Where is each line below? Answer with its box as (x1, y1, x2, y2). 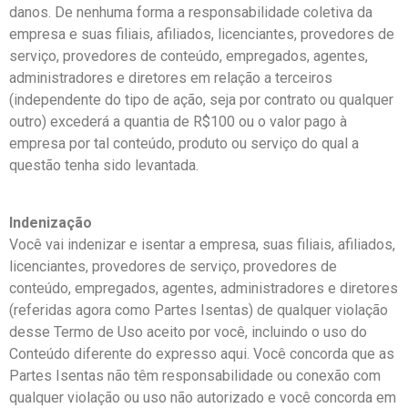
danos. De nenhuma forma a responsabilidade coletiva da (9, 4, 372, 22)
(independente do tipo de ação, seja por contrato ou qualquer (9, 91, 393, 109)
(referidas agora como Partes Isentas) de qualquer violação (9, 301, 388, 319)
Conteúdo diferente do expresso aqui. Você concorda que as (9, 344, 394, 362)
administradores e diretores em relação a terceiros (9, 69, 332, 87)
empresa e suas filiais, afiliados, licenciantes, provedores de (9, 25, 394, 44)
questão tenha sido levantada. (9, 157, 199, 175)
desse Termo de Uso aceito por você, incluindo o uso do (9, 322, 367, 341)
